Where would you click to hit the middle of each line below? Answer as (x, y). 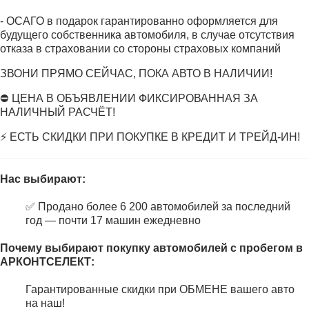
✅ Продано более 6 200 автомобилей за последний (158, 207)
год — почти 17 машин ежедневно (113, 220)
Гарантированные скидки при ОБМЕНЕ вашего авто (160, 289)
